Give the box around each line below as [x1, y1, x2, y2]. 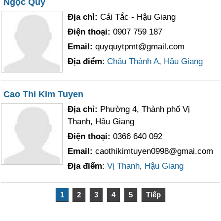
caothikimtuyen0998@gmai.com [95, 147, 214, 156]
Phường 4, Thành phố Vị [100, 105, 190, 114]
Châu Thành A [107, 57, 159, 66]
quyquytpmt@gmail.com [95, 42, 185, 51]
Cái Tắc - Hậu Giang [100, 12, 176, 22]
